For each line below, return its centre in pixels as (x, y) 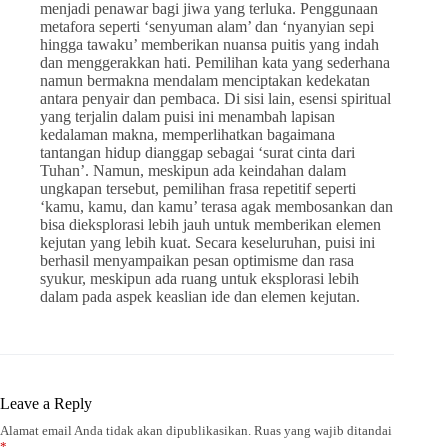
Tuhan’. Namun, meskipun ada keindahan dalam (193, 170)
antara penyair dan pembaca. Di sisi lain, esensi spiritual (215, 98)
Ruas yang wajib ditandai (323, 430)
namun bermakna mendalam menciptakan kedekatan (205, 80)
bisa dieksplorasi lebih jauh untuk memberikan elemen (210, 224)
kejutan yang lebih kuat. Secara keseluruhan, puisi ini (207, 242)
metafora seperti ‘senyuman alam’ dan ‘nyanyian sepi (207, 26)
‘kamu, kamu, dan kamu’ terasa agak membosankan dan (216, 206)
